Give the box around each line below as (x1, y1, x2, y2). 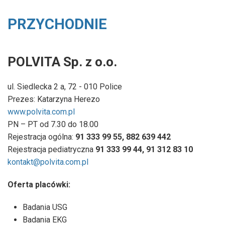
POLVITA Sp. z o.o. (8, 54, 117, 69)
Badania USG (23, 202, 67, 212)
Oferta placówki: (8, 179, 70, 189)
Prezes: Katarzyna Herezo (8, 94, 100, 104)
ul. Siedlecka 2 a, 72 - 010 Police (8, 81, 122, 91)
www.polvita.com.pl (8, 106, 75, 117)
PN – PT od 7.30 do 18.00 (8, 119, 98, 129)
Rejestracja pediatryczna (8, 144, 95, 154)
